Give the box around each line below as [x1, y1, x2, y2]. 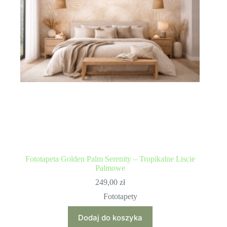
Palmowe [95, 164, 125, 173]
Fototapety [103, 192, 137, 201]
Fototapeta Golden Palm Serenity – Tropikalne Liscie [25, 155, 195, 164]
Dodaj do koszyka [78, 213, 142, 223]
